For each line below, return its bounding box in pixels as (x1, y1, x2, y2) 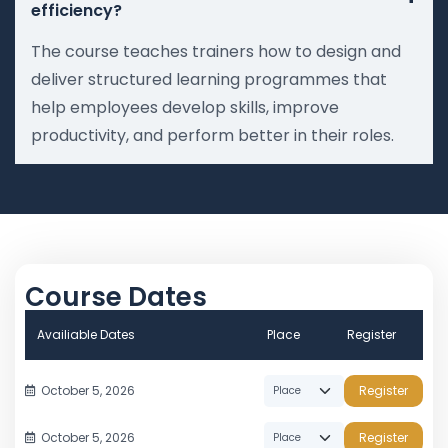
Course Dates (25, 278, 207, 315)
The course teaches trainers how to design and (31, 39, 401, 63)
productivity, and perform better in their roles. (31, 123, 394, 147)
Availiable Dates (37, 325, 135, 343)
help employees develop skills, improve (31, 95, 339, 119)
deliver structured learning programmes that (31, 67, 387, 91)
